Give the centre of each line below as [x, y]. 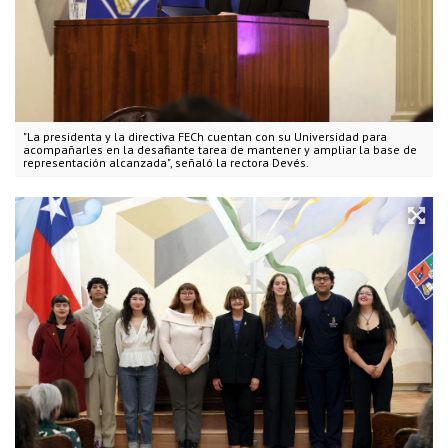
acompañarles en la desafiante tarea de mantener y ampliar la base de [220, 149]
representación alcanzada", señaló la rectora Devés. [166, 162]
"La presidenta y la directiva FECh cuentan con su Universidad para [205, 136]
